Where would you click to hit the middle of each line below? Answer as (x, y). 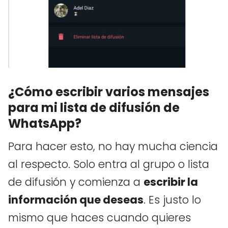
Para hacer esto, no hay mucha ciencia (113, 147)
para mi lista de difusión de (94, 108)
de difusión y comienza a (76, 182)
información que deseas (76, 200)
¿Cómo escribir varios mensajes (109, 92)
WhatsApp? (45, 124)
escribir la (171, 182)
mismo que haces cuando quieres (99, 218)
